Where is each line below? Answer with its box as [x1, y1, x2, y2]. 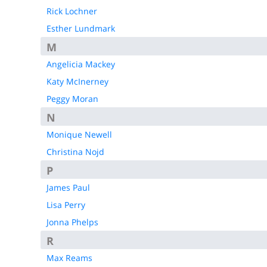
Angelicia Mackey [46, 58, 115, 70]
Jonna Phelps [46, 216, 98, 228]
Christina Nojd [46, 146, 104, 157]
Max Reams [46, 252, 92, 263]
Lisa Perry [46, 199, 85, 210]
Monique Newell [46, 129, 112, 140]
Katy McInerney [46, 76, 108, 87]
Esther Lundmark [46, 23, 115, 34]
